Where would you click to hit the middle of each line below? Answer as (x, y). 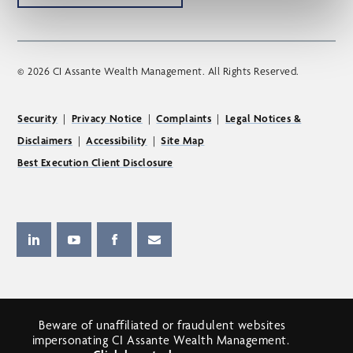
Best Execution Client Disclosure (95, 162)
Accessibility (117, 140)
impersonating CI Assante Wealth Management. (162, 340)
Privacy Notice (107, 118)
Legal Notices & (263, 118)
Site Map (183, 140)
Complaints (184, 118)
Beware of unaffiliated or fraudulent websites (162, 325)
